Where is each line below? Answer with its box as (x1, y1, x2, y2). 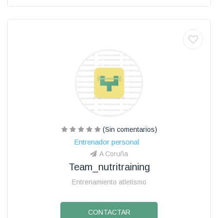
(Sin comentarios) (100, 125, 157, 133)
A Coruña (99, 149, 128, 158)
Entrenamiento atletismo (72, 178, 146, 186)
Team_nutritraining (68, 161, 150, 172)
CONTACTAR (88, 208, 130, 216)
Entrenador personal (74, 137, 139, 146)
